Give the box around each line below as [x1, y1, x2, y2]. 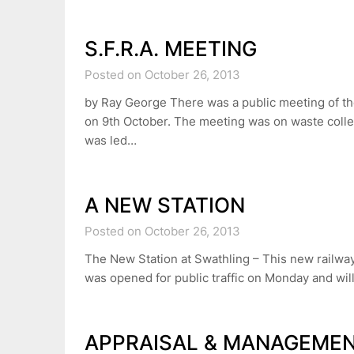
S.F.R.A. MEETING [85, 36, 257, 61]
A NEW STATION [85, 193, 245, 217]
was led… [85, 133, 137, 148]
